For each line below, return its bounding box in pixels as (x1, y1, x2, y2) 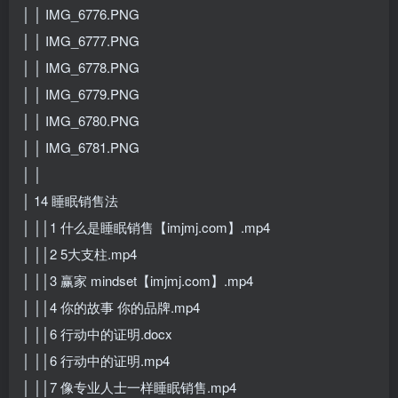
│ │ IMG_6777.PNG (22, 30, 139, 50)
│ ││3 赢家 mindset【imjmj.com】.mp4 (22, 270, 253, 290)
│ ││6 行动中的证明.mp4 (22, 350, 170, 370)
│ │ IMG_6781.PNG (22, 137, 139, 156)
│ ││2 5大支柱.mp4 (22, 243, 137, 263)
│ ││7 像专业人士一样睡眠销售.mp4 (22, 377, 236, 396)
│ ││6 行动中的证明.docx (22, 323, 172, 343)
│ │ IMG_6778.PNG (22, 57, 139, 76)
